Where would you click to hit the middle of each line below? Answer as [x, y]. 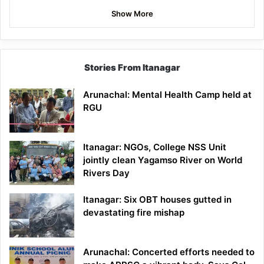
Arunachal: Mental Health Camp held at [167, 95]
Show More [132, 14]
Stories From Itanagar [132, 68]
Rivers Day [106, 173]
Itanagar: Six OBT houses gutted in [157, 200]
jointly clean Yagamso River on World [163, 160]
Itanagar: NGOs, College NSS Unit [155, 147]
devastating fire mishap [136, 213]
